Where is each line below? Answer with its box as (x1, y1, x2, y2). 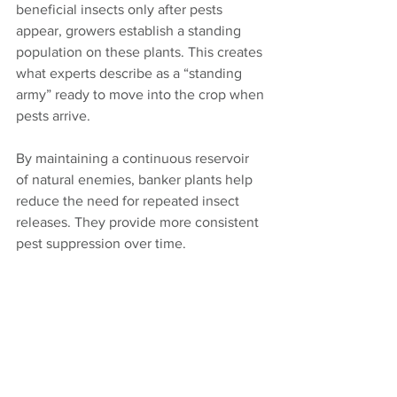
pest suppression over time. (16, 236, 186, 251)
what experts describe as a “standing (16, 66, 245, 81)
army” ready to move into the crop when (16, 87, 268, 102)
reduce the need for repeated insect (16, 193, 243, 208)
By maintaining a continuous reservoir (16, 151, 253, 166)
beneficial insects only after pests (16, 2, 226, 17)
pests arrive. (16, 108, 94, 123)
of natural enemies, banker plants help (16, 172, 256, 187)
